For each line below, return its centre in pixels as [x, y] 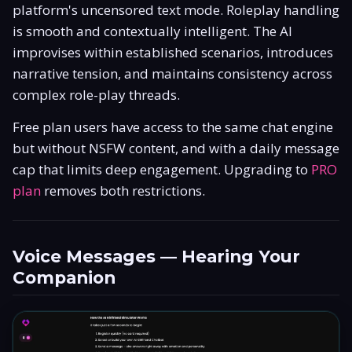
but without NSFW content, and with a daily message [176, 148]
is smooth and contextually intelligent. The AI [152, 31]
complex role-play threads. [96, 94]
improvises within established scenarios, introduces [173, 52]
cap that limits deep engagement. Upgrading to [162, 169]
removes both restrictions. [123, 190]
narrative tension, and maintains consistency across [172, 73]
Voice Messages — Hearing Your [156, 256]
